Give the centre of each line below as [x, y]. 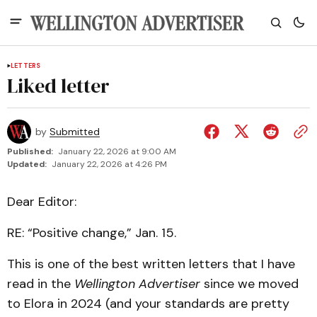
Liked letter [58, 86]
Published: [30, 151]
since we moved [249, 284]
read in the [41, 284]
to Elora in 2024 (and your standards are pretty [148, 304]
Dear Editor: [42, 202]
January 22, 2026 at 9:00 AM [117, 151]
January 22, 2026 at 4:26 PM [109, 164]
